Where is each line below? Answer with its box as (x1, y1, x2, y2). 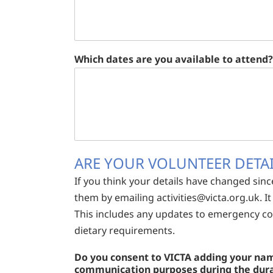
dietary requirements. (74, 224, 175, 238)
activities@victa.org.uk (157, 191, 260, 205)
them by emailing (74, 191, 157, 205)
